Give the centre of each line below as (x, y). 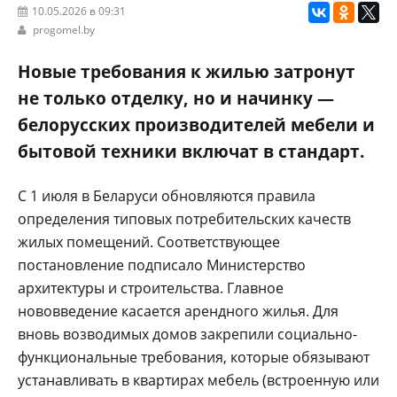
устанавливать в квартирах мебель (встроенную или (198, 380)
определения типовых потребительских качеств (184, 218)
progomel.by (64, 29)
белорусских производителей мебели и (196, 124)
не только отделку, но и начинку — (176, 97)
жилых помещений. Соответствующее (149, 241)
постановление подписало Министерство (162, 265)
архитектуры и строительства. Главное (151, 288)
